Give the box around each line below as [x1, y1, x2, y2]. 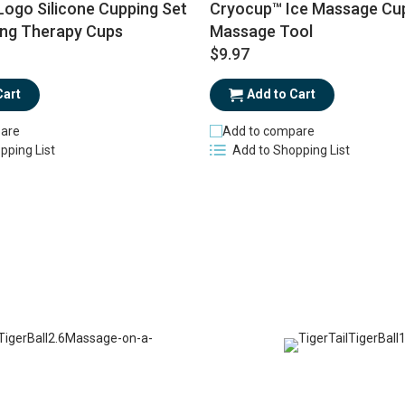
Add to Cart [246, 87, 316, 102]
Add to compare [221, 124, 315, 139]
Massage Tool [209, 22, 313, 42]
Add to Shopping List [231, 143, 350, 158]
